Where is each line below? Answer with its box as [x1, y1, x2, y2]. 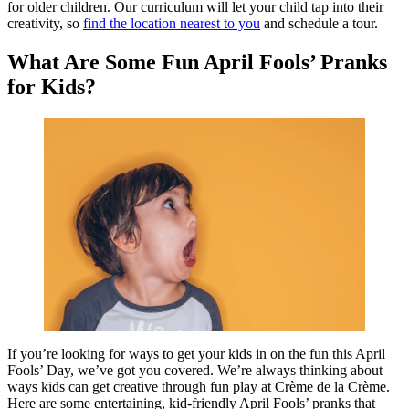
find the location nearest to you [83, 15, 260, 31]
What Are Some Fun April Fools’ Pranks [7, 49, 387, 74]
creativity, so [7, 15, 83, 31]
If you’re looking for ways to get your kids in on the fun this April [7, 346, 385, 362]
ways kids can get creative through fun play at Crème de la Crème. [7, 379, 390, 395]
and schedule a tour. [260, 15, 378, 31]
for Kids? [7, 74, 96, 99]
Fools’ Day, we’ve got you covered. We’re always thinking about [7, 362, 383, 379]
